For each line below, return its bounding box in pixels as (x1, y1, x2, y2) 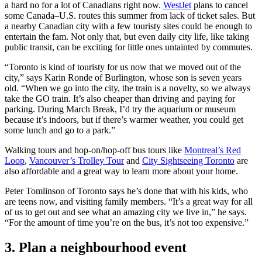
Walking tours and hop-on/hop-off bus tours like (5, 144, 184, 155)
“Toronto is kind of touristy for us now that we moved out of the (5, 61, 241, 72)
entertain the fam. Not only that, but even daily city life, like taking (5, 31, 249, 42)
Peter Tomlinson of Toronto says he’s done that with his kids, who (5, 185, 248, 196)
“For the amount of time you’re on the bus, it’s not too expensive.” (5, 217, 249, 227)
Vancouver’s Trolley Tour (29, 155, 124, 166)
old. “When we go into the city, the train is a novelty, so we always (5, 82, 250, 93)
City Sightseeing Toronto (142, 155, 235, 166)
